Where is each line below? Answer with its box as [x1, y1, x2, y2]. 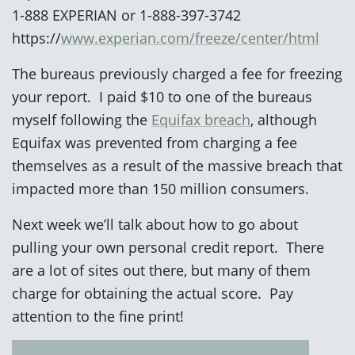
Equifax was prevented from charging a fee [12, 132, 297, 152]
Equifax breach [151, 109, 250, 129]
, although [250, 109, 317, 129]
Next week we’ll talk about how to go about [12, 213, 298, 234]
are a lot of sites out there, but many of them [12, 259, 311, 280]
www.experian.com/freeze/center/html [61, 27, 319, 48]
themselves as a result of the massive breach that [12, 155, 342, 175]
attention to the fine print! [12, 305, 184, 326]
